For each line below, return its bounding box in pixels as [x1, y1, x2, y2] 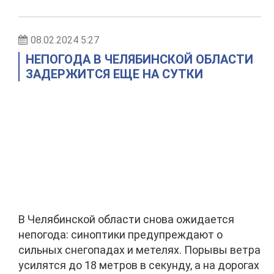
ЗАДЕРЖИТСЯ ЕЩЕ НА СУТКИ [26, 67, 203, 81]
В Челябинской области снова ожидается [18, 213, 234, 226]
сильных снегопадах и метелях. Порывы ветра [18, 243, 261, 256]
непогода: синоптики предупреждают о [18, 228, 223, 241]
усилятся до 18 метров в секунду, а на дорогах [18, 259, 259, 272]
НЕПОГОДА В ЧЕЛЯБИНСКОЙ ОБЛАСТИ [26, 52, 253, 67]
